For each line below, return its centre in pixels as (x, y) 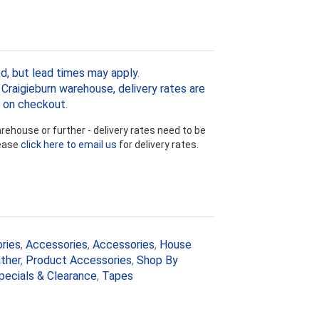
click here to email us (69, 144)
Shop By (157, 260)
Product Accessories (79, 260)
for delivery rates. (158, 144)
